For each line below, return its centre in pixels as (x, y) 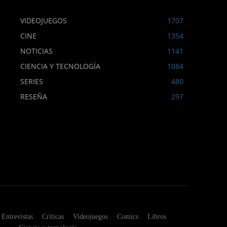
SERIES (32, 82)
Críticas (53, 217)
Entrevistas (17, 217)
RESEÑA (34, 97)
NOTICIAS (36, 51)
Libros (157, 217)
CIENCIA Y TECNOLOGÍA (60, 66)
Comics (127, 217)
